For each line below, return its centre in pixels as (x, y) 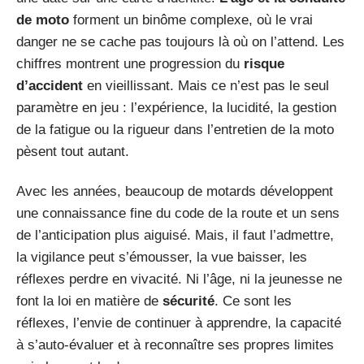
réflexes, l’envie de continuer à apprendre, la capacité (179, 323)
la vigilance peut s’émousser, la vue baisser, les (162, 257)
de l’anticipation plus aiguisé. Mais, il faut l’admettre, (175, 235)
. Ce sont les (253, 301)
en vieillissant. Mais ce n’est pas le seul (206, 85)
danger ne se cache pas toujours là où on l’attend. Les (180, 41)
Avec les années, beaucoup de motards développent (175, 191)
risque (264, 63)
